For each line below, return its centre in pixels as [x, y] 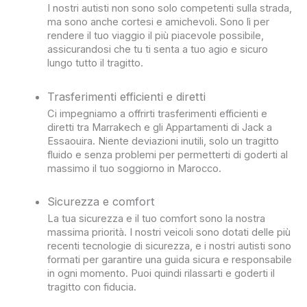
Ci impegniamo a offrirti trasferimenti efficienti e [158, 113]
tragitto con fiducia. [92, 287]
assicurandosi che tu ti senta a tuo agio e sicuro [158, 50]
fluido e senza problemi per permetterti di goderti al [168, 155]
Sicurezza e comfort [101, 202]
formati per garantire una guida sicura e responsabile [170, 260]
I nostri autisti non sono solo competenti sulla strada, [170, 9]
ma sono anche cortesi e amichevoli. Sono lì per [159, 22]
